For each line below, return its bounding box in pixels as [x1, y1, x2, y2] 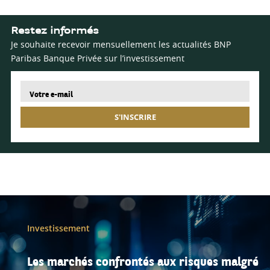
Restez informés [10, 25, 99, 37]
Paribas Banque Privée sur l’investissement [10, 52, 184, 64]
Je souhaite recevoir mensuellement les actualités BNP [10, 38, 231, 50]
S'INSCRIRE [114, 111, 156, 123]
